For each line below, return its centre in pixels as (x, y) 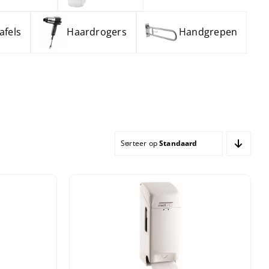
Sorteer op (140, 144)
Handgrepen (208, 32)
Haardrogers (97, 32)
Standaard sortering (196, 144)
